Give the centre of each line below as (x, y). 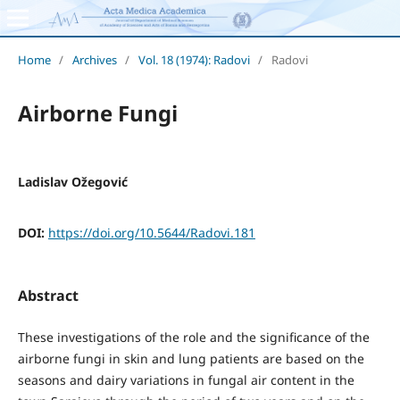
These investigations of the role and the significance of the (193, 337)
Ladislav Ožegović (72, 181)
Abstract (48, 296)
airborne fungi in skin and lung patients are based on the (191, 359)
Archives (94, 59)
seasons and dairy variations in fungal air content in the (186, 380)
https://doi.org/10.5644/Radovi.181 (151, 232)
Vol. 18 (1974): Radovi (194, 59)
